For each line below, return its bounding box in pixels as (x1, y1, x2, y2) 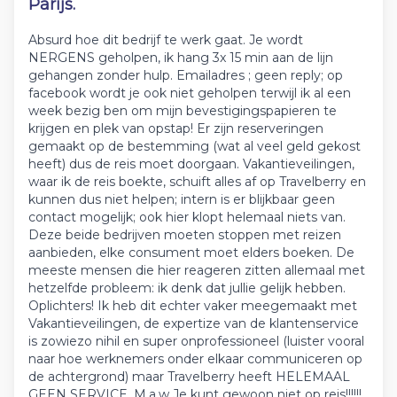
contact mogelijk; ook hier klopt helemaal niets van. (28, 209, 346, 225)
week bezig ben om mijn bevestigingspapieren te (28, 103, 337, 119)
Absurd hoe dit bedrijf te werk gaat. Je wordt (28, 32, 303, 48)
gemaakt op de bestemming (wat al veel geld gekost (28, 138, 361, 154)
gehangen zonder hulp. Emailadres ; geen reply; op (28, 67, 343, 83)
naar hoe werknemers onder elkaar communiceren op (28, 351, 362, 367)
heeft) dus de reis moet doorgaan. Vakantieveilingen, (28, 156, 354, 172)
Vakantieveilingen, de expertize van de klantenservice (28, 315, 359, 331)
